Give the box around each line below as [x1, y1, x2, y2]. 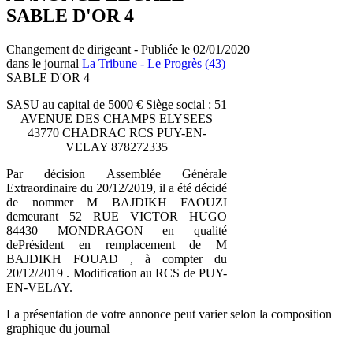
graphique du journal [6, 321, 110, 335]
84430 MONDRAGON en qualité [6, 223, 227, 237]
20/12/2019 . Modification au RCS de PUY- [6, 266, 227, 280]
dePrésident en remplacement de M [6, 237, 227, 251]
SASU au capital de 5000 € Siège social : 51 [6, 97, 227, 111]
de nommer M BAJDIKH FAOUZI [6, 195, 227, 209]
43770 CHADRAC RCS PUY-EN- [27, 125, 206, 139]
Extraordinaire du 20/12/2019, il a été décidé [6, 180, 227, 195]
